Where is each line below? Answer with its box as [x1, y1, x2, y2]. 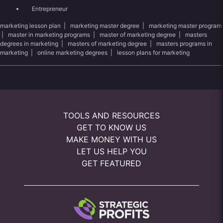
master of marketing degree [100, 31, 176, 38]
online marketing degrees [37, 49, 108, 56]
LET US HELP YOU [76, 146, 147, 156]
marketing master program [149, 22, 222, 29]
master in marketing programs [8, 31, 90, 38]
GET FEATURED [82, 158, 141, 168]
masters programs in [156, 40, 212, 47]
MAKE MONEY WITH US [66, 134, 157, 144]
